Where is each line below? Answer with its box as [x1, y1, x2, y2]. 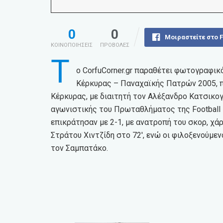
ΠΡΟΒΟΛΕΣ [100, 42, 129, 49]
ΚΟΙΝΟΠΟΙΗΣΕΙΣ [51, 42, 93, 49]
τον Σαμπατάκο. [51, 143, 108, 153]
